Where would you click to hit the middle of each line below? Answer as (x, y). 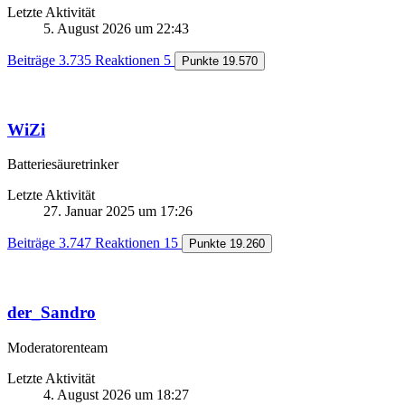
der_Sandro (52, 312)
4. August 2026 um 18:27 (116, 394)
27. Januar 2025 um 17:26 (118, 212)
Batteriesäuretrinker (63, 165)
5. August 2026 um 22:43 (116, 28)
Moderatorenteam (57, 347)
